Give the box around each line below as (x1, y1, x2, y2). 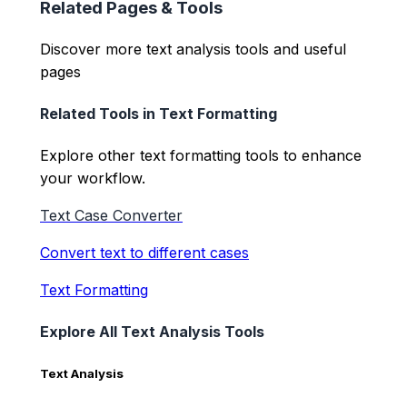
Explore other (40, 146, 140, 165)
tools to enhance (241, 146, 362, 165)
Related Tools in (40, 104, 159, 123)
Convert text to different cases (40, 243, 249, 263)
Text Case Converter (40, 206, 183, 225)
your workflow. (40, 169, 145, 188)
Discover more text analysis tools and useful (40, 39, 346, 58)
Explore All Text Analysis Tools (40, 323, 264, 342)
